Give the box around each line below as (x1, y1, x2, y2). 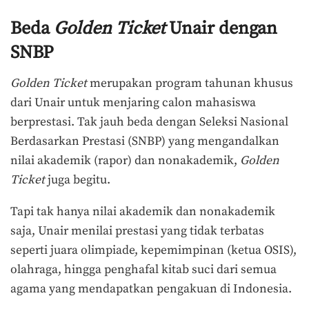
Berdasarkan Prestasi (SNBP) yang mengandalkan (10, 134, 279, 150)
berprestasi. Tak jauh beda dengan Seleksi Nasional (10, 114, 288, 130)
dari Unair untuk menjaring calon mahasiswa (10, 95, 256, 111)
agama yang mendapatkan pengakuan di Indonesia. (10, 281, 292, 297)
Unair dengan (165, 17, 277, 41)
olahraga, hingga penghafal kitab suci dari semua (10, 261, 277, 277)
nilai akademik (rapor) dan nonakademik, (10, 153, 240, 169)
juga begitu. (48, 172, 110, 188)
